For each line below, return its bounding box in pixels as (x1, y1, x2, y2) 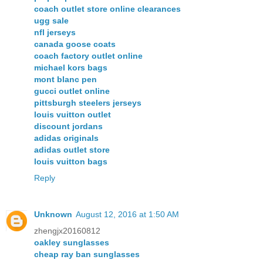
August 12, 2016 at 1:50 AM (76, 209, 179, 219)
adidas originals (34, 133, 99, 143)
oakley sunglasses (34, 237, 109, 247)
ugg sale (34, 15, 69, 25)
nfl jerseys (34, 27, 76, 37)
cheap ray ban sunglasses (34, 249, 140, 259)
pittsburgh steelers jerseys (34, 97, 141, 107)
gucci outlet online (34, 86, 110, 96)
